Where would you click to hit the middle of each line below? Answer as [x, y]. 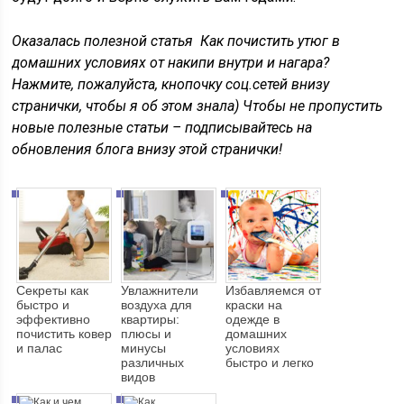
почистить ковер [64, 334]
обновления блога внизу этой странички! [147, 150]
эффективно [54, 320]
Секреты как [53, 291]
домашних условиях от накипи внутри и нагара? [171, 63]
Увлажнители [160, 291]
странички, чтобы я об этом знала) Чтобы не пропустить [197, 106]
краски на [254, 305]
